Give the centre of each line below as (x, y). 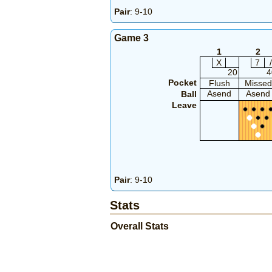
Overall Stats (140, 226)
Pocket (182, 83)
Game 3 (131, 38)
